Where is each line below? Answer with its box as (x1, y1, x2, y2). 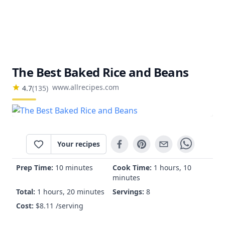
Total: (16, 187, 37, 196)
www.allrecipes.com (52, 82, 119, 92)
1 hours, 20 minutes (37, 187, 104, 196)
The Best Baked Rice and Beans (12, 64, 189, 80)
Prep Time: (16, 163, 55, 172)
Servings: (113, 187, 146, 196)
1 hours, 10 (154, 163, 191, 172)
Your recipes (57, 139, 100, 149)
